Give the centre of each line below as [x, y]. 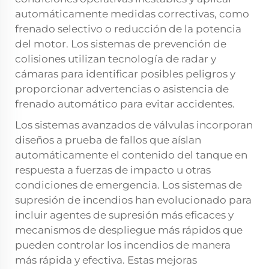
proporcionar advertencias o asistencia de [122, 89]
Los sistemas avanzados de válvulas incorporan [134, 125]
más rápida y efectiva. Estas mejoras [106, 260]
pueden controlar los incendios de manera [123, 245]
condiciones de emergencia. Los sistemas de [128, 185]
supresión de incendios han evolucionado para [133, 200]
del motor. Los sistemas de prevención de [121, 44]
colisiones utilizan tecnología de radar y [116, 59]
